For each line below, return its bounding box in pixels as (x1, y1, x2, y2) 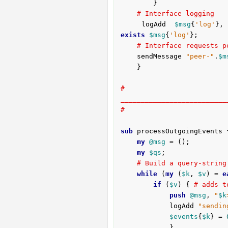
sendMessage (136, 52, 186, 61)
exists (120, 31, 145, 39)
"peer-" (185, 52, 214, 61)
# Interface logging (136, 10, 214, 18)
